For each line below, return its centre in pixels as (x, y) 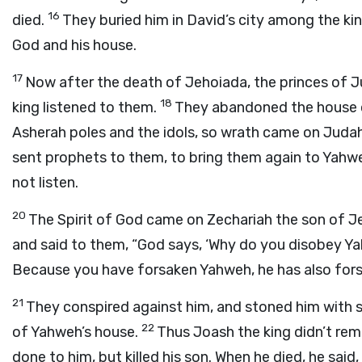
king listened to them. (86, 107)
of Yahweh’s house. (77, 332)
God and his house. (74, 45)
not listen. (45, 183)
